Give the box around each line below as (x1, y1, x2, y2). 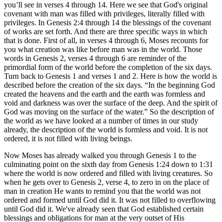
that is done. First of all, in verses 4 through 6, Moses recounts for (4, 36, 208, 45)
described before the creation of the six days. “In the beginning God (4, 80, 215, 89)
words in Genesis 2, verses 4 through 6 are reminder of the (4, 54, 186, 62)
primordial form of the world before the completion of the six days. (4, 62, 212, 71)
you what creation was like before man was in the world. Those (4, 45, 202, 54)
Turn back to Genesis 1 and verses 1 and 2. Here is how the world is (4, 71, 217, 80)
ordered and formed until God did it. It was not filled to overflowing (4, 195, 216, 204)
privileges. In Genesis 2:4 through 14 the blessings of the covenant (4, 18, 211, 27)
